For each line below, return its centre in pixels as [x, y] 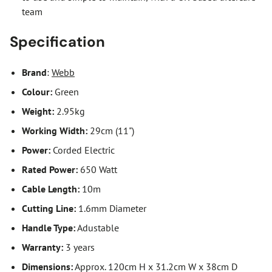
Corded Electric [83, 150]
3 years [79, 247]
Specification [57, 41]
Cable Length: [51, 189]
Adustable [97, 227]
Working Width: [55, 130]
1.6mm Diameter [111, 208]
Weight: [38, 111]
